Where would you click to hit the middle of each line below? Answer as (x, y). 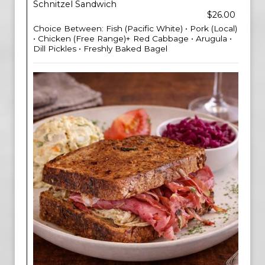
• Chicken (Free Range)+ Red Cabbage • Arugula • (132, 38)
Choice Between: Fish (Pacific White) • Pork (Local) (135, 28)
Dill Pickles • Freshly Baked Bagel (100, 49)
